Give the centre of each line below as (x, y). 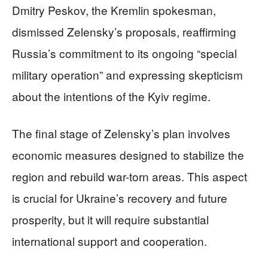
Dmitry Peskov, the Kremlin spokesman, (114, 10)
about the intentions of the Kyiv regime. (111, 96)
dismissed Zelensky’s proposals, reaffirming (124, 31)
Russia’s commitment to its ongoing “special (124, 53)
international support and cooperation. (109, 241)
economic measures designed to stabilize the (128, 155)
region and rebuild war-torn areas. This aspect (130, 176)
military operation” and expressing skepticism (127, 74)
